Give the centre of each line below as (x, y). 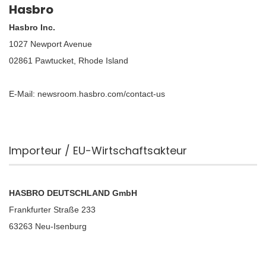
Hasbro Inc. (32, 27)
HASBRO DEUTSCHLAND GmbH (73, 193)
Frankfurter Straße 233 (52, 210)
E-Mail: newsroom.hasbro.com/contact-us (87, 94)
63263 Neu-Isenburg (48, 226)
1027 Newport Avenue (50, 44)
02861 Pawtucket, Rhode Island (69, 61)
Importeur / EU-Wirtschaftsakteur (98, 151)
